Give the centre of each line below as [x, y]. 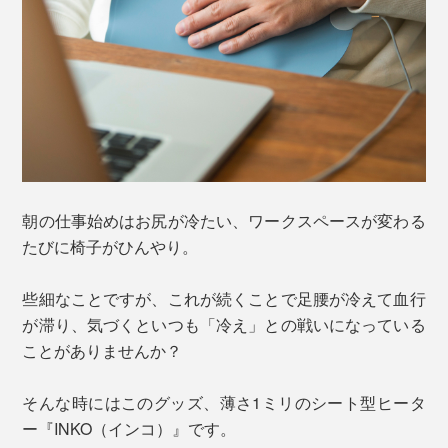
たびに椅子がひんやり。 [110, 247]
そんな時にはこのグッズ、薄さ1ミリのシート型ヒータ [224, 403]
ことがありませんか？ [102, 351]
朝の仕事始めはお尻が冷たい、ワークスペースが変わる [224, 221]
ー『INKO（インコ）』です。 [129, 429]
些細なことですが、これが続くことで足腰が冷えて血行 [224, 299]
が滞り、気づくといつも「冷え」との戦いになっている [224, 325]
